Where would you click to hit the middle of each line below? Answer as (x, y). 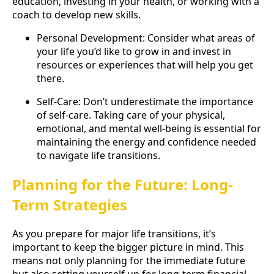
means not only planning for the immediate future (129, 261)
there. (50, 79)
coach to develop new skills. (76, 15)
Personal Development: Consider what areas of (146, 38)
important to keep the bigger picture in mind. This (128, 247)
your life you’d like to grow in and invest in (134, 52)
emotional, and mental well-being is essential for (149, 129)
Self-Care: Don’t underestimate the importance (145, 102)
